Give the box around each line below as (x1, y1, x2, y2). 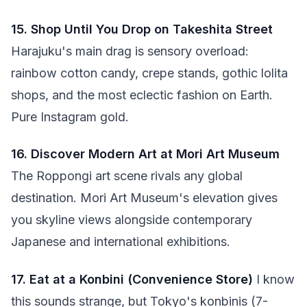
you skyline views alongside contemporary (11, 212, 252, 227)
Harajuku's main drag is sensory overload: (11, 43, 249, 58)
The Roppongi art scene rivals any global (11, 169, 243, 183)
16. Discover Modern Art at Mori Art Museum (11, 147, 280, 161)
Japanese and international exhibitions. (11, 234, 230, 249)
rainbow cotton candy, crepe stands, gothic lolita (11, 65, 288, 80)
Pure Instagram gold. (11, 109, 129, 124)
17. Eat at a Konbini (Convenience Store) (11, 271, 253, 286)
